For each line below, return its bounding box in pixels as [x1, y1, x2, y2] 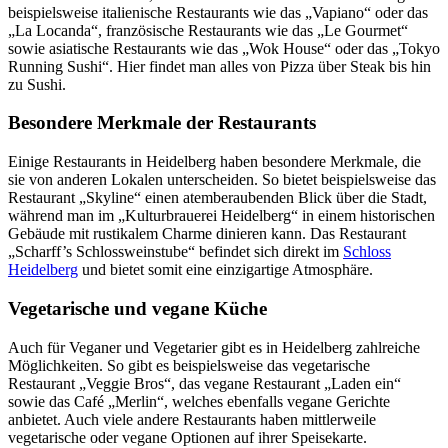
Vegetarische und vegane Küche [8, 297, 267, 319]
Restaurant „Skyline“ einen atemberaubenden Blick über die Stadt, [8, 189, 427, 207]
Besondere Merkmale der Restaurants [8, 112, 316, 134]
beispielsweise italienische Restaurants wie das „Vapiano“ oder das [8, 3, 428, 21]
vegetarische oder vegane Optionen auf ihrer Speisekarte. [8, 428, 367, 446]
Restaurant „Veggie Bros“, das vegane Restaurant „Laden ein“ [8, 374, 401, 392]
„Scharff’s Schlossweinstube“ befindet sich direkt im [8, 243, 343, 261]
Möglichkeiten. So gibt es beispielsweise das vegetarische [8, 356, 370, 374]
